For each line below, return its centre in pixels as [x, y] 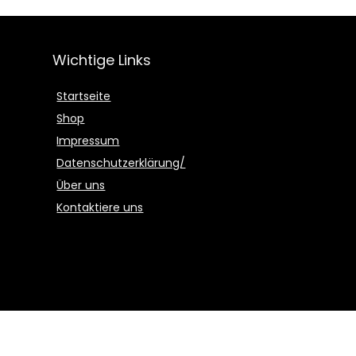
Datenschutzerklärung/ [121, 163]
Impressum [88, 140]
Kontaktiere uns [100, 207]
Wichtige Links [102, 60]
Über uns [81, 185]
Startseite [84, 96]
